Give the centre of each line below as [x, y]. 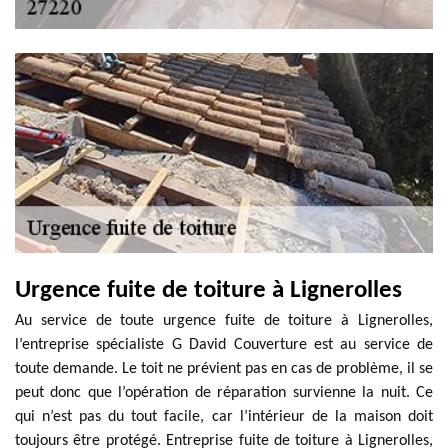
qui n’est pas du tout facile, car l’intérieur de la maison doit [224, 417]
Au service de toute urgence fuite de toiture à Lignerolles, [224, 321]
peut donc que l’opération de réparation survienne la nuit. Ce [224, 393]
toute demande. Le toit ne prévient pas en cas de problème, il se [224, 369]
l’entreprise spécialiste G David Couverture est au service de [224, 345]
